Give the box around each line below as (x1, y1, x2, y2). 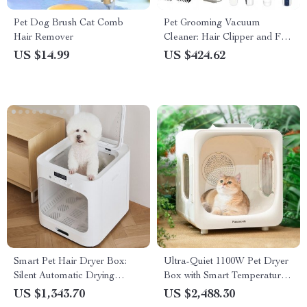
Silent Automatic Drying (14, 271, 114, 281)
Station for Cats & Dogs (14, 286, 114, 295)
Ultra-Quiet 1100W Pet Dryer (164, 257, 288, 267)
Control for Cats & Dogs (164, 286, 267, 295)
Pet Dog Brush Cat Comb (14, 19, 123, 28)
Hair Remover (14, 33, 73, 42)
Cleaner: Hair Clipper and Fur (164, 33, 290, 42)
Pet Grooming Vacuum (164, 19, 260, 28)
